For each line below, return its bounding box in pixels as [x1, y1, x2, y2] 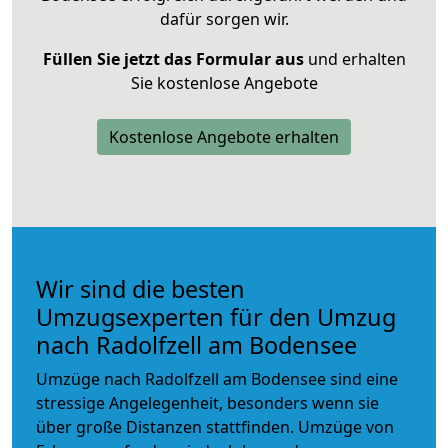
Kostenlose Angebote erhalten [109, 125, 339, 148]
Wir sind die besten [36, 272, 245, 305]
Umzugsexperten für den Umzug [36, 300, 396, 333]
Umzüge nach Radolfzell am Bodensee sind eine [36, 367, 398, 390]
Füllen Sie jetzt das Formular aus [42, 47, 304, 70]
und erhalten [303, 47, 406, 70]
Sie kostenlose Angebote [130, 71, 318, 94]
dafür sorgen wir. [159, 7, 289, 30]
